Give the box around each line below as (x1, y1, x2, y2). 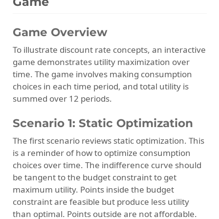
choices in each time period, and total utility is (12, 80, 189, 92)
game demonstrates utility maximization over (12, 56, 190, 67)
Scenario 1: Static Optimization (12, 116, 193, 131)
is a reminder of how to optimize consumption (12, 147, 191, 158)
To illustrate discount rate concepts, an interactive (12, 44, 206, 55)
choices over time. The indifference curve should (12, 159, 201, 171)
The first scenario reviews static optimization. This (12, 134, 204, 146)
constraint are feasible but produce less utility (12, 196, 189, 207)
